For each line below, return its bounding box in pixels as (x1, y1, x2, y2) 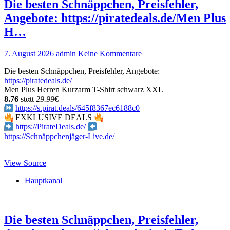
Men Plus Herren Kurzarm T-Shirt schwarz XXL (4, 85, 163, 94)
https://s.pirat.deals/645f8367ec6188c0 (15, 103, 140, 112)
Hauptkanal (25, 176, 62, 185)
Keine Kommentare (78, 49, 142, 58)
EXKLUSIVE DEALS (13, 113, 94, 122)
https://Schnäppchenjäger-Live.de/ (4, 131, 114, 141)
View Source (4, 158, 46, 167)
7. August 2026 (4, 49, 54, 58)
